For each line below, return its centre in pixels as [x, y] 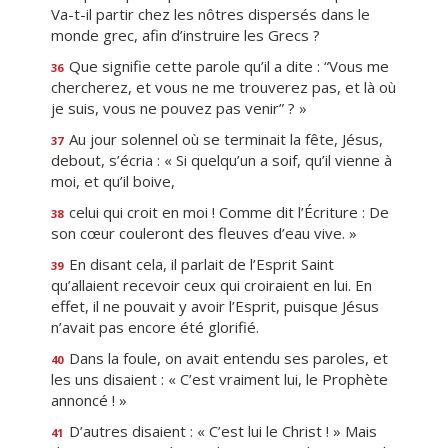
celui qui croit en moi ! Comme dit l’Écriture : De [227, 212]
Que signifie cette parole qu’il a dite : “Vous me [227, 66]
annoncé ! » [89, 400]
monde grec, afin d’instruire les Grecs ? [185, 35]
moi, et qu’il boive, [113, 181]
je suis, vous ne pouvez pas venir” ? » [179, 108]
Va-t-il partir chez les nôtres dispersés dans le [210, 14]
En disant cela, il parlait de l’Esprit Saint [199, 264]
